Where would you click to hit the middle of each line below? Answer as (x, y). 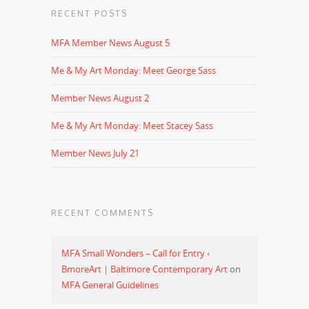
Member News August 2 (100, 98)
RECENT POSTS (89, 13)
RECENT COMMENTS (102, 212)
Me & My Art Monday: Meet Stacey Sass (132, 125)
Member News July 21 (95, 153)
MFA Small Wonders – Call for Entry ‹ (136, 253)
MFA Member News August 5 (110, 42)
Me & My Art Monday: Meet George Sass (133, 70)
